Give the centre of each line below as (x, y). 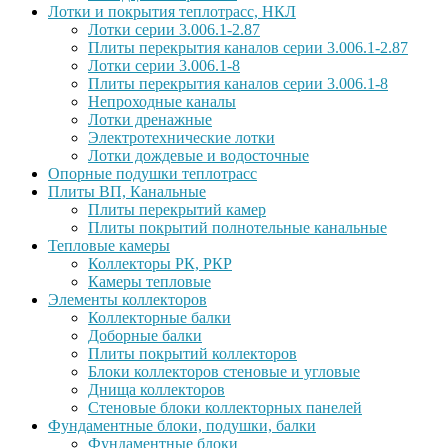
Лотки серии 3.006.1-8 (164, 65)
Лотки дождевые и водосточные (198, 155)
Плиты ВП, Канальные (127, 191)
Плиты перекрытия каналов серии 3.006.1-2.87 (248, 47)
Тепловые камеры (109, 245)
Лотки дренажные (150, 119)
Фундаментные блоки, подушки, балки (182, 425)
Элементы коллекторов (127, 299)
